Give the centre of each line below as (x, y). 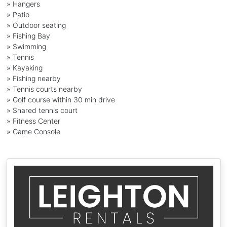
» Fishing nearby (33, 78)
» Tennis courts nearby (44, 89)
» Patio (18, 14)
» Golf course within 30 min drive (61, 99)
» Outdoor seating (36, 25)
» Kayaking (24, 67)
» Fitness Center (33, 121)
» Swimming (26, 46)
